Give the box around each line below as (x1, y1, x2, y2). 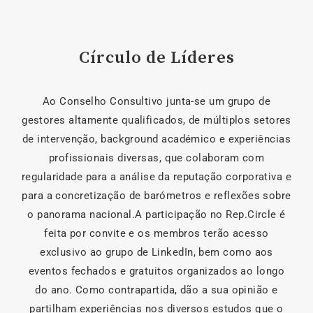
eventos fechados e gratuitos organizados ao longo (28, 265, 285, 277)
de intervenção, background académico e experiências (22, 133, 291, 145)
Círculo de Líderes (78, 45, 235, 68)
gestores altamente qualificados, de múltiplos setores (22, 114, 291, 126)
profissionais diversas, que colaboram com (48, 152, 265, 164)
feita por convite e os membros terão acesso (44, 227, 269, 240)
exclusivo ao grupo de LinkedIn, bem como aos (40, 246, 273, 259)
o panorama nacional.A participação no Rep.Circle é (27, 208, 286, 221)
